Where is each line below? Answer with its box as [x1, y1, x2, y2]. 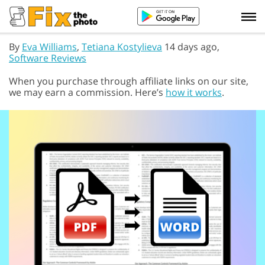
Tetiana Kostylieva [82, 40, 162, 53]
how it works [166, 86, 222, 99]
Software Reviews [9, 51, 86, 64]
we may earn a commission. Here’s [9, 86, 166, 99]
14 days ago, [162, 40, 219, 53]
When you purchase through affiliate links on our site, [9, 75, 248, 88]
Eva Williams [22, 40, 77, 53]
